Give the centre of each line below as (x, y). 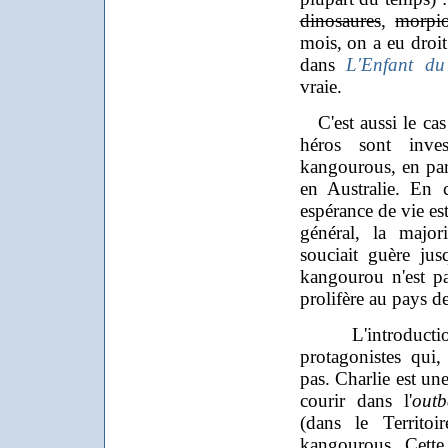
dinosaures (340, 20)
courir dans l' (355, 400)
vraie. (320, 86)
